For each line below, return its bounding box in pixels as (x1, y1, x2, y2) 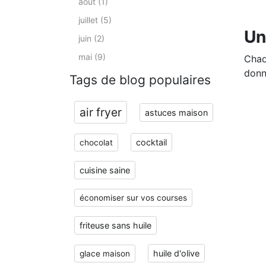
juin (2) (78, 33, 104, 43)
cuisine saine (80, 165, 130, 175)
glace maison (80, 248, 130, 258)
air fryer (80, 105, 122, 119)
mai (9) (78, 52, 106, 62)
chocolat (80, 137, 113, 147)
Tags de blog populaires (69, 72, 211, 87)
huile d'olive (153, 248, 199, 258)
